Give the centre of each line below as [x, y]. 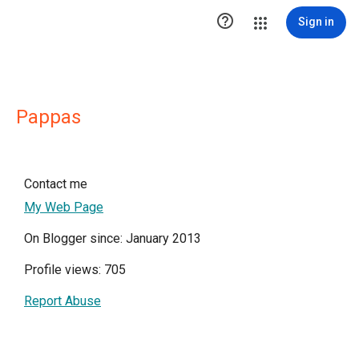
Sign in [316, 22]
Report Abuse [63, 301]
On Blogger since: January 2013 [113, 238]
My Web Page [64, 207]
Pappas [48, 117]
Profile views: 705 [75, 270]
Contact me [56, 184]
